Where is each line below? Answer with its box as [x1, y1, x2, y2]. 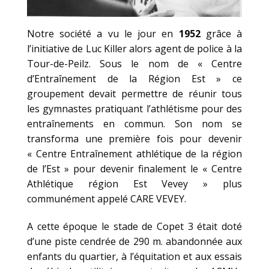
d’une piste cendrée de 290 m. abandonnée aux [27, 234, 242, 248]
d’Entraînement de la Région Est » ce [27, 71, 242, 85]
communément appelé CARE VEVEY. [27, 192, 186, 205]
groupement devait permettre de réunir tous [27, 86, 242, 100]
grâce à [200, 26, 243, 40]
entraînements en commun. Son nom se [27, 116, 242, 130]
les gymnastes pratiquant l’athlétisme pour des [27, 101, 242, 115]
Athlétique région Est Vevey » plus [27, 177, 242, 190]
